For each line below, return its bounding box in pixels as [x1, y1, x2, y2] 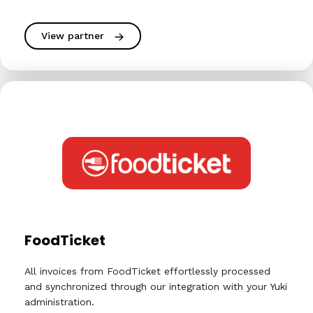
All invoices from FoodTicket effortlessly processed [24, 265, 270, 277]
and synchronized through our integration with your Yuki [24, 281, 287, 292]
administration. [24, 296, 94, 307]
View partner [41, 30, 104, 41]
